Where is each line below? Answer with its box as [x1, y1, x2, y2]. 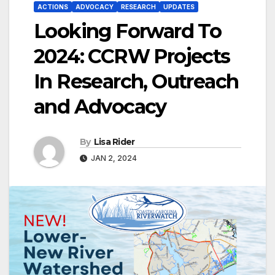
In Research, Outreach [34, 69, 239, 93]
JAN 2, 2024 [89, 153, 137, 163]
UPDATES [163, 2, 195, 10]
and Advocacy [34, 94, 166, 118]
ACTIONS [37, 2, 68, 10]
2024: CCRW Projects [34, 44, 230, 68]
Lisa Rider [93, 136, 135, 147]
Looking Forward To [34, 18, 222, 43]
